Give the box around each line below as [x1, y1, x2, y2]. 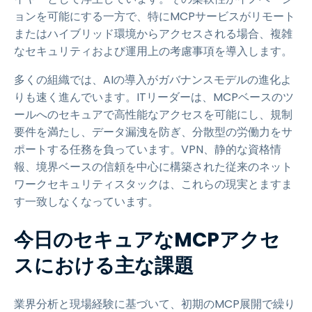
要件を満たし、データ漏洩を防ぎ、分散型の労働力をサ [14, 124, 292, 140]
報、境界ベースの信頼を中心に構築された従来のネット [14, 159, 292, 175]
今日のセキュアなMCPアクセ [14, 226, 280, 253]
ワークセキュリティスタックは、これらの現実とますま [14, 176, 292, 192]
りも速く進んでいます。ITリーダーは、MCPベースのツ [14, 89, 294, 105]
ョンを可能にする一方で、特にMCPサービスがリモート [14, 8, 295, 24]
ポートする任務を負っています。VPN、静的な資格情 [14, 141, 281, 157]
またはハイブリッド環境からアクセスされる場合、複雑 [14, 26, 292, 42]
